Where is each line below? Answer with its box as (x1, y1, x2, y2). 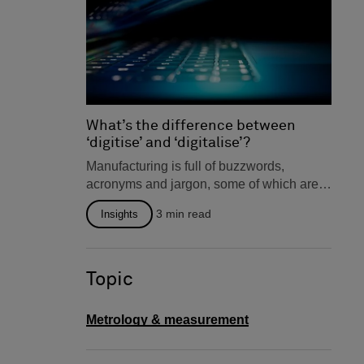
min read (166, 206, 211, 220)
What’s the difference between (86, 118, 296, 133)
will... (86, 212, 115, 227)
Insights (101, 207, 138, 220)
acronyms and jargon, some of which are (86, 176, 318, 191)
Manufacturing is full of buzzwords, (86, 158, 284, 173)
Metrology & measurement (86, 312, 249, 327)
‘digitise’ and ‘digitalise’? (86, 135, 250, 150)
